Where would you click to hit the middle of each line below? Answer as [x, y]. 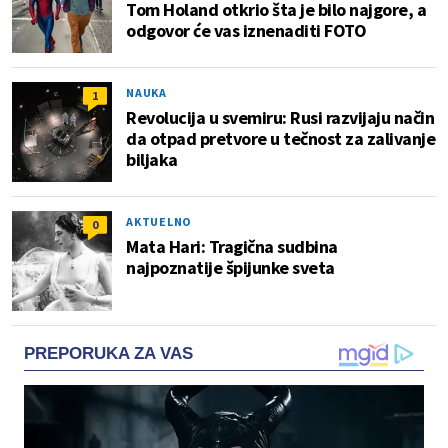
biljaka [152, 160]
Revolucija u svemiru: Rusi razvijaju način [280, 118]
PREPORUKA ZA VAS [108, 354]
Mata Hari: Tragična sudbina [232, 247]
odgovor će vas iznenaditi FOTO [246, 31]
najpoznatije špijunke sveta [230, 268]
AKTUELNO [159, 222]
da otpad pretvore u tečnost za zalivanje [280, 139]
